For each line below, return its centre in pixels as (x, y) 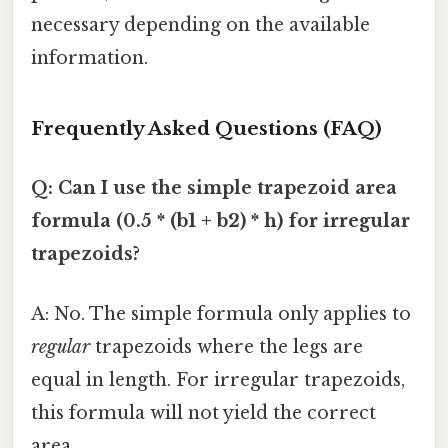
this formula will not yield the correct (203, 412)
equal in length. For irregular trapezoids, (218, 379)
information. (89, 58)
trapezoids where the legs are (226, 346)
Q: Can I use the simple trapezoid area (214, 188)
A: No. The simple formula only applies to (221, 313)
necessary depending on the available (200, 25)
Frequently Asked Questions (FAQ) (206, 129)
